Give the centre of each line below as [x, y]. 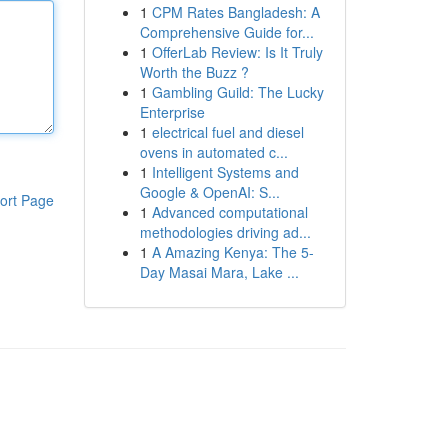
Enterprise [172, 112]
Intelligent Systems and [225, 172]
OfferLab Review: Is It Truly [237, 52]
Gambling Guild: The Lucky [237, 92]
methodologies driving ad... [225, 232]
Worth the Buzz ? [194, 72]
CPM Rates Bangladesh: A [235, 12]
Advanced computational [229, 212]
